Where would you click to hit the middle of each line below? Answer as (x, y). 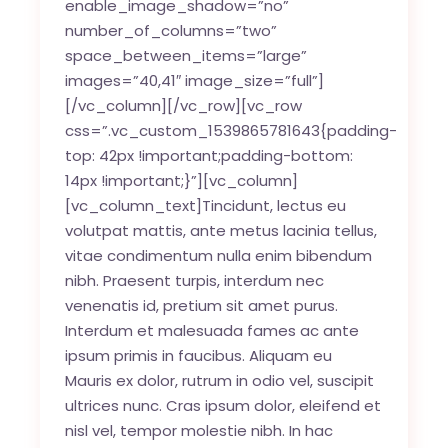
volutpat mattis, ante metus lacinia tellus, (221, 230)
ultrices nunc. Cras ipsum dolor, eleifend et (223, 405)
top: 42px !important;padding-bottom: (209, 155)
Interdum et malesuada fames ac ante (212, 330)
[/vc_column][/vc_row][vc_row (184, 105)
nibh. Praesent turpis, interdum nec (195, 280)
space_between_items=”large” (186, 55)
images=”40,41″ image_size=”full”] (195, 80)
